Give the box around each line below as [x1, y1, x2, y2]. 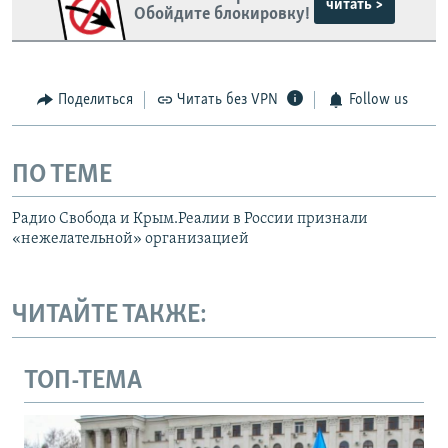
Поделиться [57, 92, 133, 109]
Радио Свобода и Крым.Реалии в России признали [12, 211, 368, 228]
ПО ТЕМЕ [12, 161, 112, 189]
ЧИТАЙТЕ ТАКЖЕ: [12, 302, 207, 330]
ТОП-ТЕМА [24, 367, 142, 395]
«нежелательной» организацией [12, 231, 249, 248]
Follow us [348, 92, 408, 109]
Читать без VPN [177, 92, 278, 109]
